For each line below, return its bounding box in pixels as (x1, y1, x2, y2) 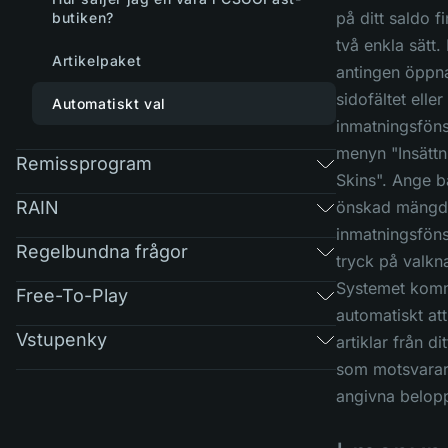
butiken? (52, 9, 114, 26)
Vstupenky (16, 328, 107, 350)
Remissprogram (16, 152, 152, 174)
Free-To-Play (16, 284, 128, 306)
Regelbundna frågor (16, 240, 188, 262)
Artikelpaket (52, 52, 142, 69)
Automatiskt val (52, 95, 166, 112)
